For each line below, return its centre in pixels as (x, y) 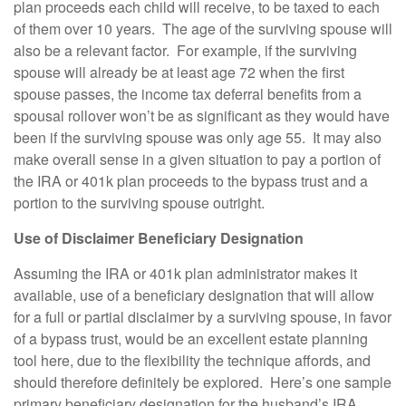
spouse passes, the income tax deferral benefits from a (188, 94)
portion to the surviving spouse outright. (141, 203)
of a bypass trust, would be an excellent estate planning (191, 338)
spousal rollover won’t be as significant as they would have (202, 116)
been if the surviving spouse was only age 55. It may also (198, 137)
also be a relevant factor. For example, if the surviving (185, 50)
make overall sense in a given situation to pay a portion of (197, 159)
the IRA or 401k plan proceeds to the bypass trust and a (191, 181)
